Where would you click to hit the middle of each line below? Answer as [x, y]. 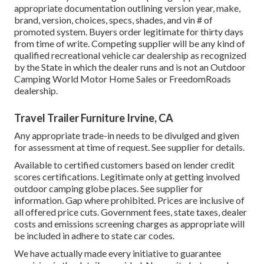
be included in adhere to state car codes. [94, 236]
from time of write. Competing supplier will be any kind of [130, 44]
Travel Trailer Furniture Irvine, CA [94, 118]
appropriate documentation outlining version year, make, [127, 8]
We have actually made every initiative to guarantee [118, 253]
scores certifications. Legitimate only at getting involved [127, 177]
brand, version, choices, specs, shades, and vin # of [113, 20]
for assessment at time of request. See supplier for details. [129, 147]
